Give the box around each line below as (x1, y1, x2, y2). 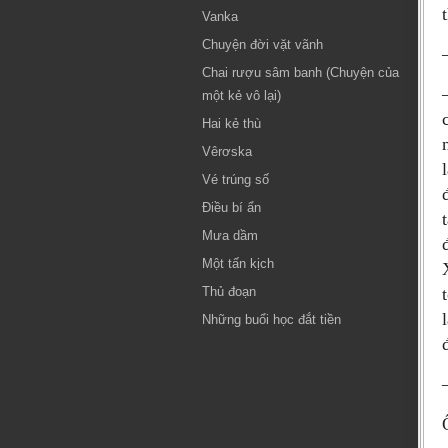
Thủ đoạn (202, 284, 256, 299)
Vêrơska (202, 144, 252, 159)
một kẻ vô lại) (202, 88, 281, 103)
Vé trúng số (202, 172, 269, 187)
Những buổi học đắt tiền (202, 312, 341, 327)
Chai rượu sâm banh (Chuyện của (202, 65, 399, 80)
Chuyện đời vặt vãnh (202, 37, 323, 52)
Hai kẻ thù (202, 116, 261, 131)
